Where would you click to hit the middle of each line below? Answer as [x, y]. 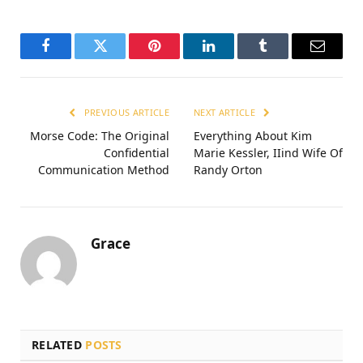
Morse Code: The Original [100, 135]
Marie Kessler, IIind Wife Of [268, 152]
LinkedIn [234, 58]
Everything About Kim [253, 135]
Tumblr [283, 58]
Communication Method [104, 169]
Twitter [120, 58]
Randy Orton [228, 169]
